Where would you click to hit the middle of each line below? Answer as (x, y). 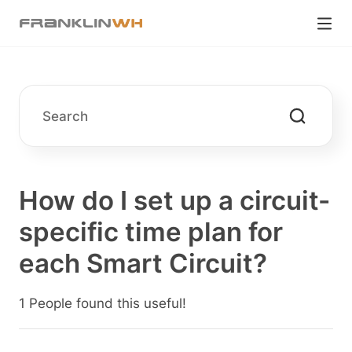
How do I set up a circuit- (174, 200)
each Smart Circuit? (143, 263)
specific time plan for (150, 232)
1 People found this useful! (102, 304)
